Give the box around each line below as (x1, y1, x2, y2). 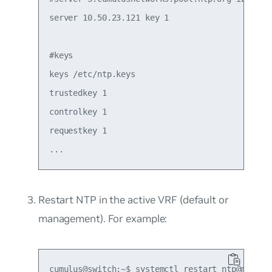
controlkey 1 (49, 107, 107, 117)
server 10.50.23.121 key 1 (49, 13, 169, 23)
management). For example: (38, 212, 168, 226)
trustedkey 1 (49, 88, 107, 98)
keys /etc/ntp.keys (49, 69, 136, 80)
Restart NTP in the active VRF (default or (38, 193, 229, 207)
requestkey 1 (49, 126, 107, 136)
